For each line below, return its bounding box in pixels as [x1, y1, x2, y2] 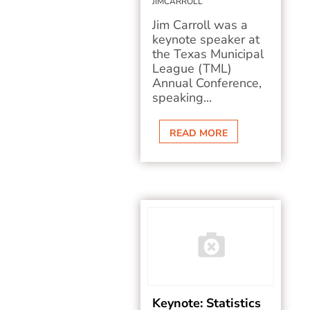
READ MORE [170, 127, 228, 140]
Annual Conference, [152, 75, 262, 91]
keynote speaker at [152, 31, 260, 48]
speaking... [152, 89, 212, 106]
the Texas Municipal [152, 46, 264, 62]
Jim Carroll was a [152, 17, 248, 33]
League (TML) [152, 60, 232, 77]
